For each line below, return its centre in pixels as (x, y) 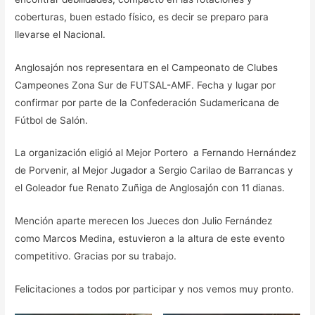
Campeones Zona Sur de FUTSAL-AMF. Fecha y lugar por (146, 85)
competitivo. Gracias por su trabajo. (96, 256)
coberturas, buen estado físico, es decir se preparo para (142, 17)
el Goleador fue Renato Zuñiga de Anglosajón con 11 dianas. (150, 188)
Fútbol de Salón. (52, 120)
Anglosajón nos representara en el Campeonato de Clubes (147, 67)
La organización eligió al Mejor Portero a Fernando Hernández (156, 153)
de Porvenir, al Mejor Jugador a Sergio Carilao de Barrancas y (154, 171)
